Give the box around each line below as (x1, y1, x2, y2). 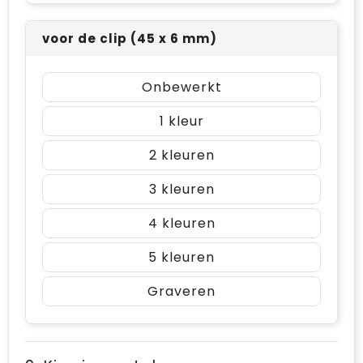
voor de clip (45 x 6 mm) (42, 30, 217, 47)
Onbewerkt (141, 78, 222, 96)
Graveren (147, 282, 216, 301)
